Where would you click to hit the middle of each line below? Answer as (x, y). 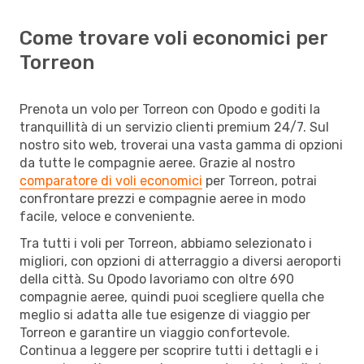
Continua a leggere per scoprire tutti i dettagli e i (169, 350)
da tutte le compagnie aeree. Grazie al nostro (157, 162)
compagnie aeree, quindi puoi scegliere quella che (172, 297)
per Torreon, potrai (260, 180)
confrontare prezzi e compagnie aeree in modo (162, 198)
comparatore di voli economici (111, 180)
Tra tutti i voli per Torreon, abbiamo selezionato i (166, 243)
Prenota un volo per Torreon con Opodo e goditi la (170, 109)
